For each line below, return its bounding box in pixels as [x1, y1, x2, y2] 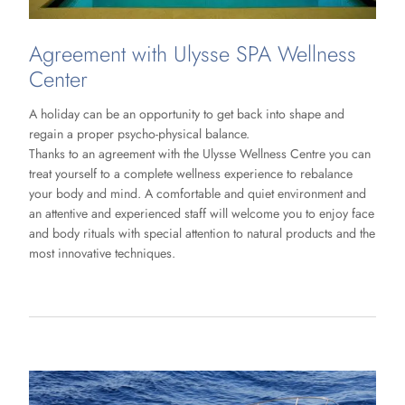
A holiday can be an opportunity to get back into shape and [29, 104, 344, 123]
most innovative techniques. [29, 243, 175, 262]
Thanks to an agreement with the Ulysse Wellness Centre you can [29, 144, 371, 163]
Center [29, 63, 88, 96]
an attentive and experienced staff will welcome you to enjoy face [29, 203, 374, 222]
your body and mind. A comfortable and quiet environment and [29, 184, 366, 202]
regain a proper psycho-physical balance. [29, 124, 250, 143]
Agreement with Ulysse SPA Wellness [29, 38, 356, 71]
